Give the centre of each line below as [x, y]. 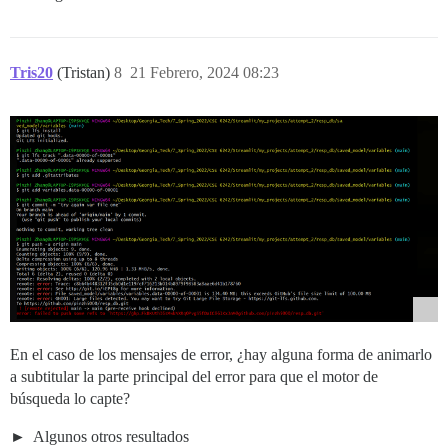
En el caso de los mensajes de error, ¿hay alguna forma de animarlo [221, 354]
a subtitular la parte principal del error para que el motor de [194, 376]
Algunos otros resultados [109, 436]
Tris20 [31, 72]
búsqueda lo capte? [70, 398]
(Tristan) [85, 72]
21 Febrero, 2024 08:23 [204, 72]
